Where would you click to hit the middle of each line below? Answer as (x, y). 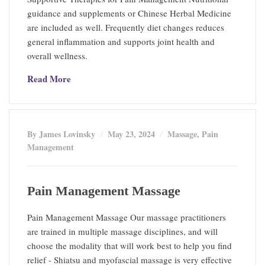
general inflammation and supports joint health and (121, 41)
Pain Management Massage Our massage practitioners (127, 217)
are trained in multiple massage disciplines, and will (122, 231)
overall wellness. (57, 55)
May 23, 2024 (131, 134)
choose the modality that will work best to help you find (130, 245)
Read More (49, 78)
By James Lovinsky (62, 134)
